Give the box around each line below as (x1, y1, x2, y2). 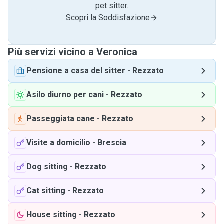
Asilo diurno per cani (26, 90, 104, 99)
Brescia (97, 138, 126, 147)
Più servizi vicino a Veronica (8, 46, 137, 58)
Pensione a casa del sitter (26, 66, 125, 75)
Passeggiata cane (26, 114, 95, 123)
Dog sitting (26, 162, 68, 171)
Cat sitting (26, 186, 65, 195)
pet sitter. (95, 1, 128, 10)
